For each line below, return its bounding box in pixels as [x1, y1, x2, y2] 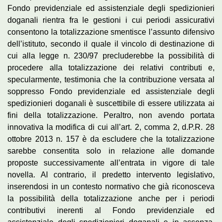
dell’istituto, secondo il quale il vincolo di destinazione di [7, 39, 215, 48]
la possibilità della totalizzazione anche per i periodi [7, 194, 215, 203]
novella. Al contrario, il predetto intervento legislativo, [7, 170, 215, 179]
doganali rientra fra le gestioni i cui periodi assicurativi [7, 15, 215, 24]
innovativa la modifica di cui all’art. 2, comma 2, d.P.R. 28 [7, 122, 215, 131]
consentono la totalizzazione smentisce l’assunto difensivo [7, 27, 215, 36]
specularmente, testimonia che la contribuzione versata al [7, 75, 215, 84]
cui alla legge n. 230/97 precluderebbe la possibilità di [7, 51, 215, 60]
